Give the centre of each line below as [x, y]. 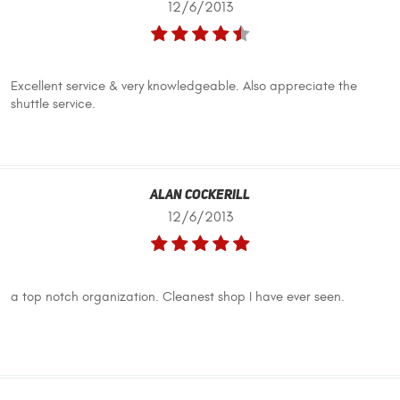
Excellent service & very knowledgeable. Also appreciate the [184, 87]
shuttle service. [53, 104]
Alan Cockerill [200, 196]
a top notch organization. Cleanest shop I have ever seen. [178, 296]
